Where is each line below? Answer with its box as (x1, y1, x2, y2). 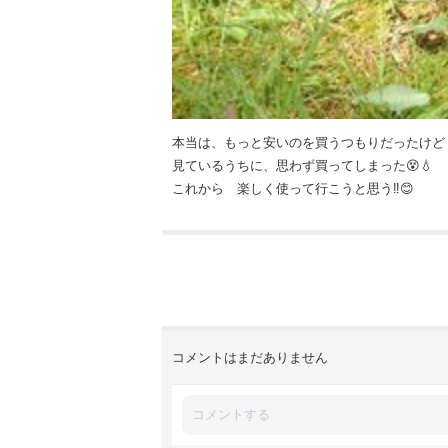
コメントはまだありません (172, 350, 328, 366)
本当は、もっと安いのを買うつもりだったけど (172, 135, 445, 151)
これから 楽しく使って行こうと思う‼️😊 (172, 181, 414, 197)
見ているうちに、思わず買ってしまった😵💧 (172, 158, 433, 174)
